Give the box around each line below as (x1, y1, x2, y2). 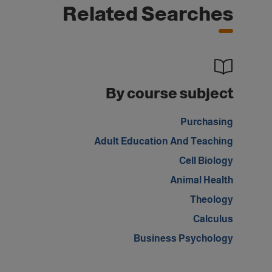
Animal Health (170, 175, 233, 185)
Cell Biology (179, 155, 233, 166)
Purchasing (180, 117, 233, 127)
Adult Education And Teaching (94, 136, 233, 146)
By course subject (106, 85, 233, 101)
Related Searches (63, 3, 233, 25)
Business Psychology (134, 233, 233, 243)
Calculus (193, 214, 233, 224)
